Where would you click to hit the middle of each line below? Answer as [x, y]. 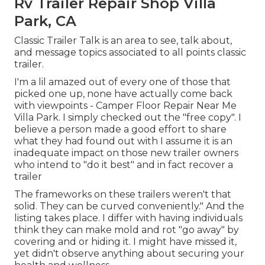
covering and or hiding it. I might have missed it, [125, 242]
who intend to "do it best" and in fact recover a [124, 165]
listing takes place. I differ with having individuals [128, 218]
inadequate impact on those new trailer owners [126, 153]
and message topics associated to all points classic [130, 53]
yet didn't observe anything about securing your [129, 254]
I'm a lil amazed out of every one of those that [122, 82]
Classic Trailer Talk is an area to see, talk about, [123, 41]
